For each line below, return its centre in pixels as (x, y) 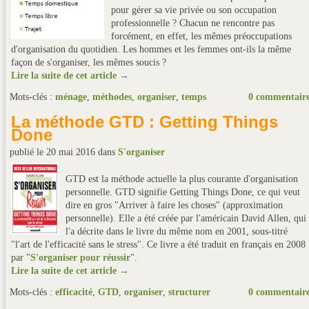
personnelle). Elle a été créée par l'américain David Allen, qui (186, 218)
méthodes (112, 97)
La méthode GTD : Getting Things (144, 122)
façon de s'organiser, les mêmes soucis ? (89, 62)
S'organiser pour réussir (80, 258)
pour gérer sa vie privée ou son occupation (194, 10)
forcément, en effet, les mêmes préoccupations (201, 36)
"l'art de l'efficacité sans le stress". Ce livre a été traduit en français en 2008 (158, 245)
